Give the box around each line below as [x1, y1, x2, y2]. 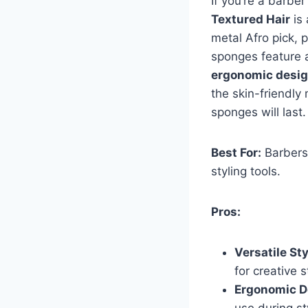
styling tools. [211, 164, 280, 178]
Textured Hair [211, 12, 290, 26]
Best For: [211, 145, 261, 159]
